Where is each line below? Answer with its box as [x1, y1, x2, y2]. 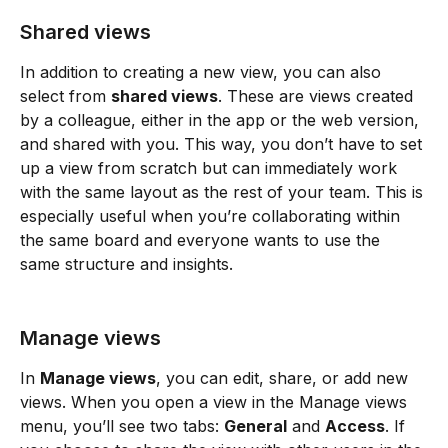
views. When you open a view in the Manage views [20, 391, 412, 412]
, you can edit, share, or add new [156, 367, 413, 388]
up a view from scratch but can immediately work [20, 157, 402, 178]
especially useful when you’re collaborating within [20, 205, 405, 226]
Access [325, 415, 385, 436]
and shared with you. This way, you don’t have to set [20, 133, 427, 154]
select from [20, 85, 111, 106]
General [224, 415, 287, 436]
